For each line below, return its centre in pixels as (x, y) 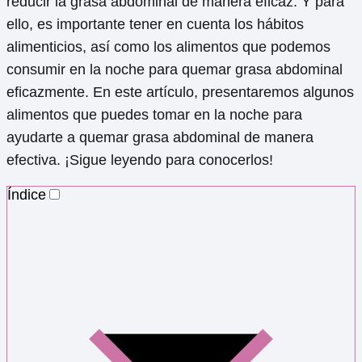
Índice (27, 195)
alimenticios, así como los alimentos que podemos (168, 47)
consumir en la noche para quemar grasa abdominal (175, 70)
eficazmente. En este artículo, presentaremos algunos (180, 93)
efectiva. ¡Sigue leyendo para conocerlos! (140, 160)
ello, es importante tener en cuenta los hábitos (155, 25)
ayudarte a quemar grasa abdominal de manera (160, 138)
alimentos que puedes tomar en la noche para (154, 115)
